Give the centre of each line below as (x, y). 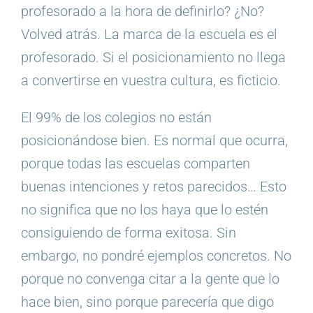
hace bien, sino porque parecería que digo (147, 301)
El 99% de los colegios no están (116, 117)
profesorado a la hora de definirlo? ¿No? (142, 11)
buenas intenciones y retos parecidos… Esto (153, 186)
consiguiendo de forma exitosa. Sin (128, 232)
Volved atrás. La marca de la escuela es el (149, 34)
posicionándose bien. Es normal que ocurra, (154, 140)
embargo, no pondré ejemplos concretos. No (156, 255)
